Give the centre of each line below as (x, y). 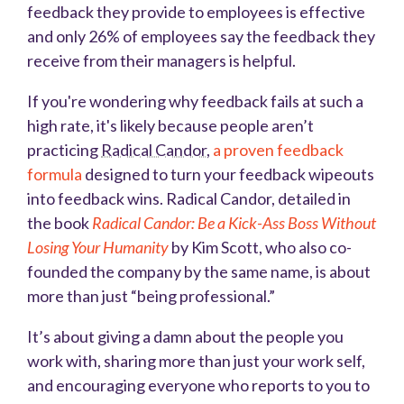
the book (60, 223)
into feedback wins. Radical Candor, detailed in (189, 199)
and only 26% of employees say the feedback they (201, 37)
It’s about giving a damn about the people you (185, 337)
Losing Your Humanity (98, 248)
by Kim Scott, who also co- (260, 248)
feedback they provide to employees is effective (196, 12)
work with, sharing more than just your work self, (196, 361)
